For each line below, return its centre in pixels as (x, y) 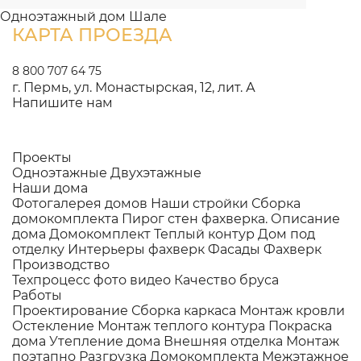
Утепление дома (105, 341)
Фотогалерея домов (80, 203)
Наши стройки (199, 203)
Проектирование (70, 310)
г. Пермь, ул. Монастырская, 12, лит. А (134, 87)
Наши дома (50, 188)
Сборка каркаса (184, 310)
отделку (38, 249)
